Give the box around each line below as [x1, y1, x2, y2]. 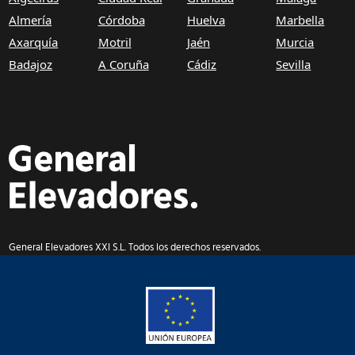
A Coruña [97, 55, 149, 72]
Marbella [276, 11, 325, 28]
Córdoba [97, 11, 145, 28]
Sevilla [276, 55, 311, 72]
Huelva [186, 11, 225, 28]
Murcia [276, 33, 315, 50]
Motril [97, 33, 132, 50]
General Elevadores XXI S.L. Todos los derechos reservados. [9, 241, 261, 253]
